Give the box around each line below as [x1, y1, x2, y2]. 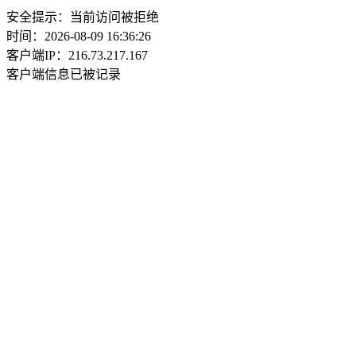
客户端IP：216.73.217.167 [6, 48, 148, 62]
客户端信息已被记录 [6, 68, 121, 81]
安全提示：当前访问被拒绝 [6, 10, 159, 24]
